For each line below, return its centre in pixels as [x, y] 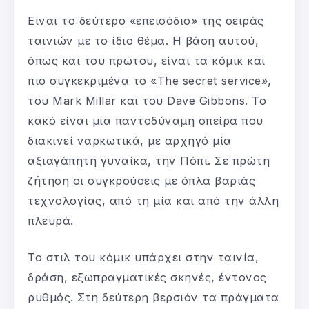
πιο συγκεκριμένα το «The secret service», [150, 80]
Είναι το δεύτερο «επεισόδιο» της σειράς [146, 20]
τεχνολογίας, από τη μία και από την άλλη [153, 200]
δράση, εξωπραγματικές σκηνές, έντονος [147, 277]
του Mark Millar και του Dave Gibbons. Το [147, 100]
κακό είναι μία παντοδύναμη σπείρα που [146, 120]
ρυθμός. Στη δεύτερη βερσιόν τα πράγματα [153, 297]
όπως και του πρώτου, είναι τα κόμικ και [147, 60]
